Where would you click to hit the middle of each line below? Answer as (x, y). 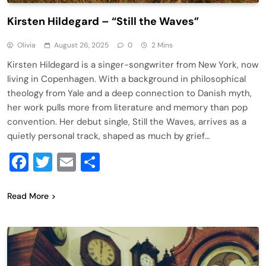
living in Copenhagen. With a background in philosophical (126, 79)
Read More (28, 196)
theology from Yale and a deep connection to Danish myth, (129, 93)
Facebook (71, 162)
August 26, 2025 (81, 45)
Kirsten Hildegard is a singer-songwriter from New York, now (133, 64)
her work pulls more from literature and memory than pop (127, 107)
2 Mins (162, 45)
